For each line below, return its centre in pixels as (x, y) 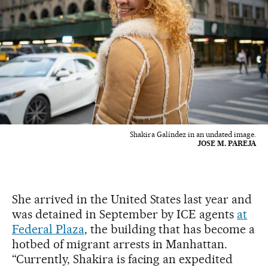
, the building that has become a (170, 229)
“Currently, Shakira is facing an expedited (123, 259)
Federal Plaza (48, 229)
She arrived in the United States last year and (132, 199)
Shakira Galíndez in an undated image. (193, 134)
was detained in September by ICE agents (125, 214)
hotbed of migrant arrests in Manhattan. (120, 244)
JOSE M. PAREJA (227, 143)
